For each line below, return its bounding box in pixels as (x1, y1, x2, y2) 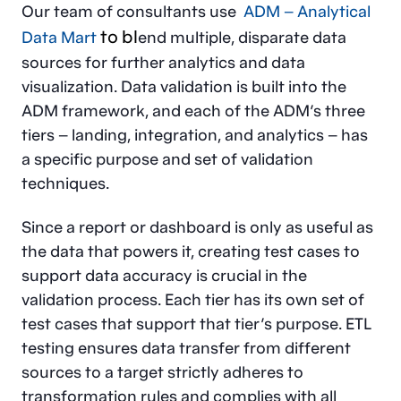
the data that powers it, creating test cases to (21, 241, 360, 261)
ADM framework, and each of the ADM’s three (21, 100, 365, 121)
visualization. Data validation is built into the (21, 76, 346, 97)
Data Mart (21, 27, 97, 47)
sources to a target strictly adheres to (21, 362, 303, 382)
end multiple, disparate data (138, 27, 346, 47)
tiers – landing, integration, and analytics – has (21, 124, 368, 145)
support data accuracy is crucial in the (21, 265, 307, 286)
